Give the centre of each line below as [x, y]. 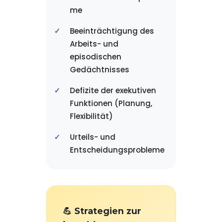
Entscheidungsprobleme [117, 150]
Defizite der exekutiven [113, 90]
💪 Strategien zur [102, 211]
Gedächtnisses [99, 70]
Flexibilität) [91, 116]
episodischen [95, 57]
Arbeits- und [94, 44]
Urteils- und [92, 137]
